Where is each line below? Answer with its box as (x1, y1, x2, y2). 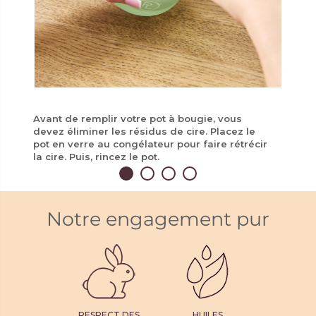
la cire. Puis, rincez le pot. (33, 150, 159, 162)
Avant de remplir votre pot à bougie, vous (33, 112, 242, 124)
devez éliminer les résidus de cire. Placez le (33, 125, 255, 137)
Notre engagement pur (47, 207, 269, 231)
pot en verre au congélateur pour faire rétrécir (33, 138, 267, 150)
